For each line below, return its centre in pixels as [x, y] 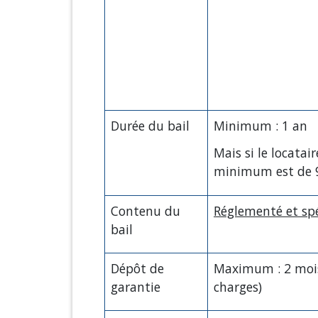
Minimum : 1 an [261, 125]
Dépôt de [137, 268]
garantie [136, 286]
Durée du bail [150, 125]
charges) [238, 286]
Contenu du [146, 210]
